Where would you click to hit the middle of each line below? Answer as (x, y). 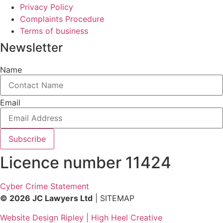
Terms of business (54, 31)
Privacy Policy (47, 7)
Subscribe (27, 139)
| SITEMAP (113, 198)
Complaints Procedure (62, 19)
